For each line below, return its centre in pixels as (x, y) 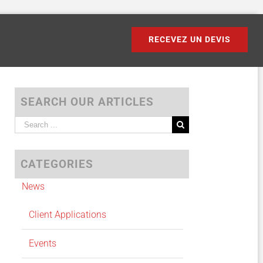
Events (42, 244)
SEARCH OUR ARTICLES (87, 102)
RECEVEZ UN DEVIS (190, 39)
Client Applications (67, 215)
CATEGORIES (57, 164)
